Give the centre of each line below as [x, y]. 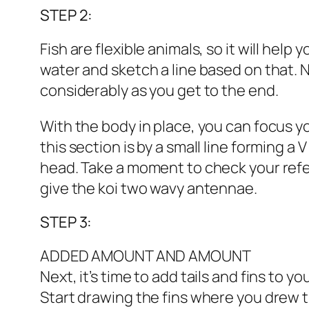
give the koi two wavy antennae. [149, 189]
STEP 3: [66, 222]
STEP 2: [67, 16]
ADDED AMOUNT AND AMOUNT [146, 256]
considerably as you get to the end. [159, 91]
